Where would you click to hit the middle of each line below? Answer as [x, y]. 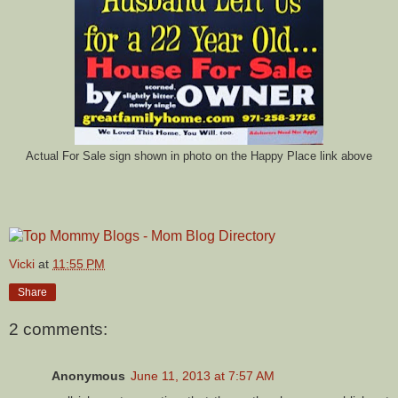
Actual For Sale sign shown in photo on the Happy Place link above [199, 156]
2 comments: [58, 330]
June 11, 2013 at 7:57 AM [203, 375]
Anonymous [88, 375]
